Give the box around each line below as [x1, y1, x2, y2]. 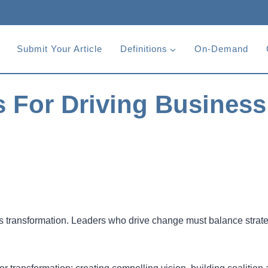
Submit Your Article [16, 44, 102, 54]
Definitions [120, 44, 167, 54]
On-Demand [194, 44, 248, 54]
